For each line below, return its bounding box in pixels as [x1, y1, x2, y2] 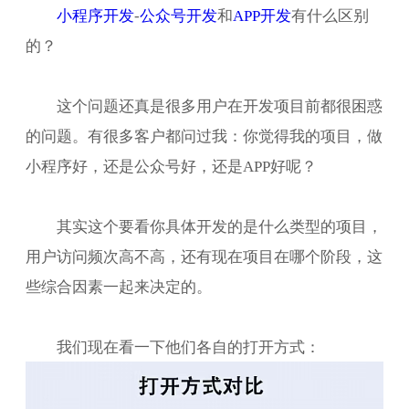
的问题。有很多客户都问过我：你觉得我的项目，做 [26, 128, 383, 144]
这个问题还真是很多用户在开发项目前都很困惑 [56, 98, 383, 114]
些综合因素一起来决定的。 [26, 278, 212, 295]
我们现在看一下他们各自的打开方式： [56, 339, 320, 355]
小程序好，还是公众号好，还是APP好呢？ [26, 158, 317, 174]
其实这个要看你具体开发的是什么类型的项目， [56, 218, 383, 235]
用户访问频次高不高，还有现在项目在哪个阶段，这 [26, 248, 383, 265]
